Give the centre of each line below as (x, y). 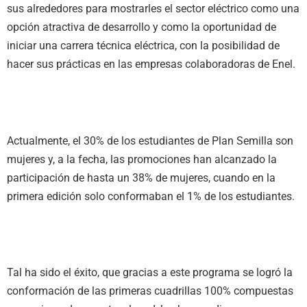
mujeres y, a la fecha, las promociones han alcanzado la (142, 159)
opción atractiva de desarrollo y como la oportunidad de (142, 27)
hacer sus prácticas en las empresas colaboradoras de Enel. (152, 64)
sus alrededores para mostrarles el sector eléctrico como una (153, 9)
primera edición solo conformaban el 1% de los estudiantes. (152, 196)
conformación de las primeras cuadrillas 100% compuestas (150, 291)
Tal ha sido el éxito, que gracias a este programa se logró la (150, 273)
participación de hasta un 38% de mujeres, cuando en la (141, 177)
